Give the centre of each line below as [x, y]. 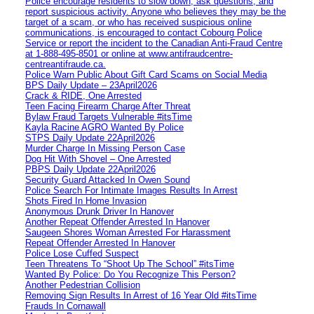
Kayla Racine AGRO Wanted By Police [104, 127]
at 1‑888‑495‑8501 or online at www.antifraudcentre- [129, 53]
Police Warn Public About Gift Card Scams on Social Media [146, 74]
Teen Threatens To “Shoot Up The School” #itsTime [130, 264]
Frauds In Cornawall [66, 306]
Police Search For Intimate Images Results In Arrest [131, 190]
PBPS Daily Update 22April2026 [90, 169]
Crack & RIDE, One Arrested [83, 95]
